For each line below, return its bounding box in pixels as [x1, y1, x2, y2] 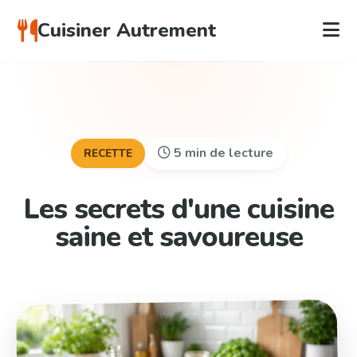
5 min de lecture [171, 144, 273, 163]
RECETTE [84, 146, 132, 162]
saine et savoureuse [54, 218, 303, 257]
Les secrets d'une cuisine [23, 190, 334, 229]
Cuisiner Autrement [37, 18, 217, 44]
